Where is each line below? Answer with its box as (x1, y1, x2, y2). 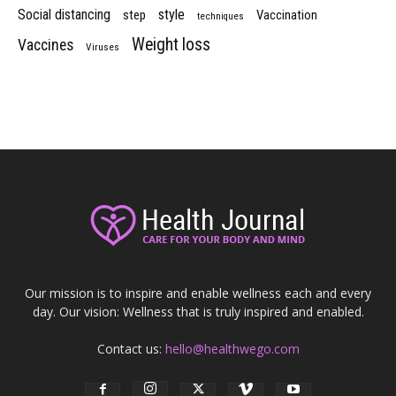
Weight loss (132, 34, 210, 56)
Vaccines (18, 36, 73, 55)
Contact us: (96, 340, 165, 358)
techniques (197, 11, 244, 23)
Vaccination (256, 7, 317, 24)
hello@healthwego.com (164, 340, 300, 358)
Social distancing (18, 6, 110, 24)
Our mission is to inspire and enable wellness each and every (25, 285, 371, 302)
